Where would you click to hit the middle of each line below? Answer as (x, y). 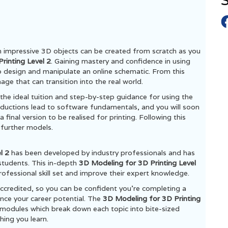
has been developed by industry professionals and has (103, 153)
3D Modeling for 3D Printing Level (137, 163)
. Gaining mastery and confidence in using (121, 61)
